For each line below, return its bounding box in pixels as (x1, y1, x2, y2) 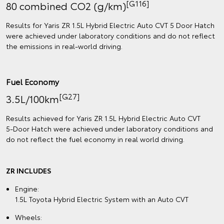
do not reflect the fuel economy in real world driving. (6, 134, 184, 144)
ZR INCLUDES (6, 165, 53, 176)
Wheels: (15, 212, 42, 222)
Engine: (15, 183, 39, 194)
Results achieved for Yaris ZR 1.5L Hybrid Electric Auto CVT (6, 113, 200, 123)
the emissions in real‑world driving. (6, 41, 122, 51)
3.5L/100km (6, 91, 59, 106)
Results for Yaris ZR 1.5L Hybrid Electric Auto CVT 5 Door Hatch (6, 20, 214, 30)
